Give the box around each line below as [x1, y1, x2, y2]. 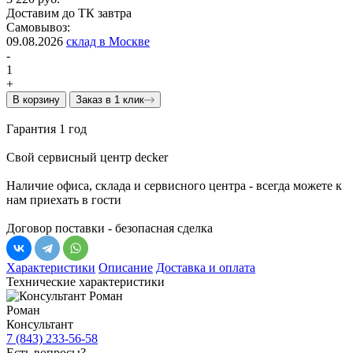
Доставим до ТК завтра [6, 6, 132, 20]
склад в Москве [66, 34, 150, 48]
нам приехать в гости [6, 192, 121, 206]
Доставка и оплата [156, 260, 255, 274]
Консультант [6, 317, 73, 331]
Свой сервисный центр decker [6, 150, 168, 164]
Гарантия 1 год [6, 121, 87, 136]
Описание [98, 260, 153, 274]
